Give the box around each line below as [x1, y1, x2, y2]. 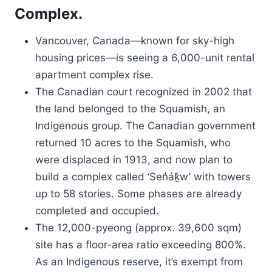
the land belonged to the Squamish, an [35, 103, 225, 115]
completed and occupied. [35, 205, 159, 217]
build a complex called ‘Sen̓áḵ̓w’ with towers [35, 171, 251, 183]
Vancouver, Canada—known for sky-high [35, 35, 234, 47]
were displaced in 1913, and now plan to [35, 154, 233, 166]
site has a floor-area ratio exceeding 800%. [35, 239, 246, 251]
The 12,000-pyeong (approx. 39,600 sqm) [35, 222, 242, 234]
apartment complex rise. [35, 69, 154, 81]
